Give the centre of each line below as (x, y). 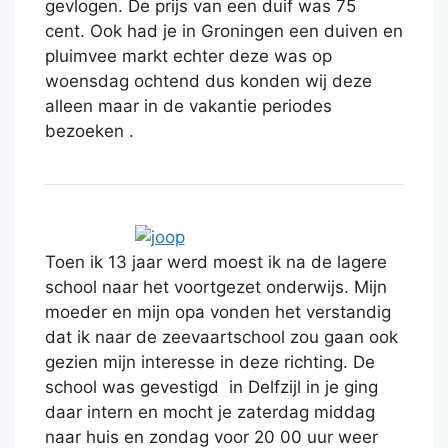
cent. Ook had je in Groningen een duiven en (224, 31)
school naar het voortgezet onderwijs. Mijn (216, 287)
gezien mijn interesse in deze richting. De (210, 362)
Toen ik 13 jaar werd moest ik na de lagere (216, 262)
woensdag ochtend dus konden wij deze (208, 81)
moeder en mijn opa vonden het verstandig (218, 312)
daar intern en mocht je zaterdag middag (210, 412)
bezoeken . (89, 131)
